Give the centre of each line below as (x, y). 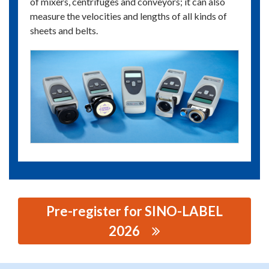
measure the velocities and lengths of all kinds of (128, 16)
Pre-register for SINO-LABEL (134, 211)
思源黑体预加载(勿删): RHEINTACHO (88, 251)
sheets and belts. (64, 31)
